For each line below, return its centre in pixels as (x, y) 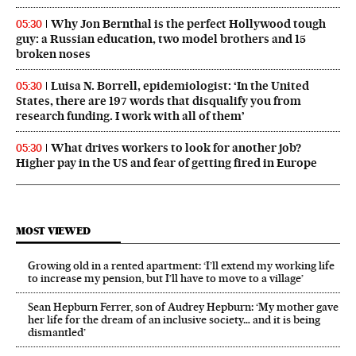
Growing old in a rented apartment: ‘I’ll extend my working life (181, 266)
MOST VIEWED (53, 231)
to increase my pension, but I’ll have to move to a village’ (166, 279)
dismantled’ (57, 333)
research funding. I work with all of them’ (130, 116)
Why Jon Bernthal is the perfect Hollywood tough (188, 24)
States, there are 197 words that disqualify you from (159, 101)
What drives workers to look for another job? (176, 148)
